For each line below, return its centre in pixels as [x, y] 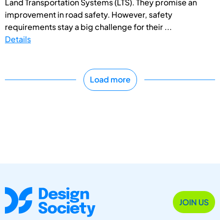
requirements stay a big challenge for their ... [88, 27]
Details [18, 39]
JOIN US [194, 202]
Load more [110, 80]
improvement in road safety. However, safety [89, 14]
